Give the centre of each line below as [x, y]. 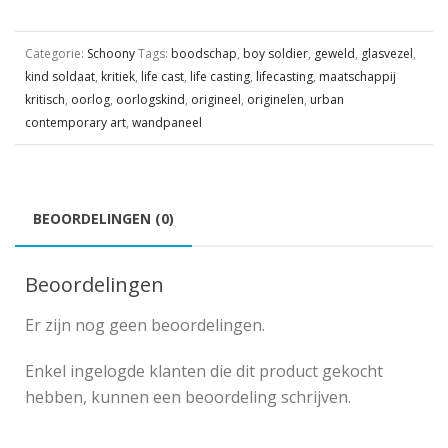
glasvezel [387, 54]
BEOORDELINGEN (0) [103, 219]
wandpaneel [167, 123]
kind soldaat [60, 77]
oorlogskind [150, 100]
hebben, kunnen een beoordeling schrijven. [188, 397]
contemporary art [75, 123]
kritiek [118, 77]
